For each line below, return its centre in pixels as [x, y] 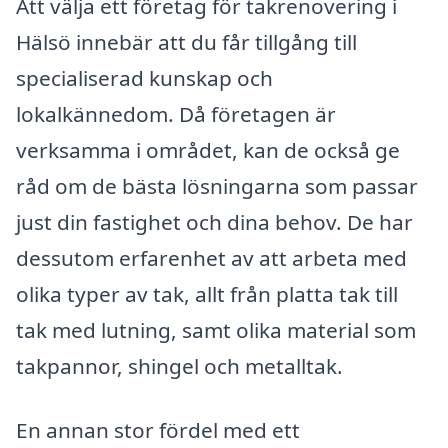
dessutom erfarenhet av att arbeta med [211, 258]
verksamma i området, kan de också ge [208, 150]
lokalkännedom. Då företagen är [176, 114]
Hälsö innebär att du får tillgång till [186, 42]
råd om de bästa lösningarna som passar [217, 186]
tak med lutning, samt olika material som [216, 330]
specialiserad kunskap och [144, 78]
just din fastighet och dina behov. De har [214, 222]
